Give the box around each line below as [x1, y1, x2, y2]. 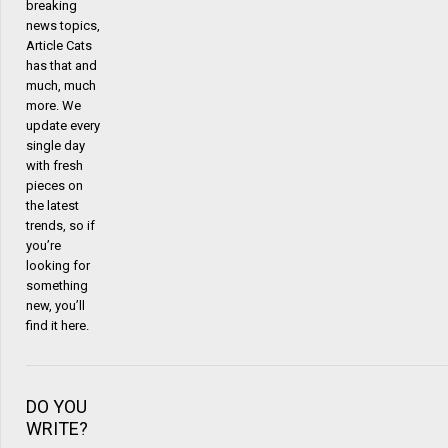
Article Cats [26, 37, 92, 53]
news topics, [26, 17, 100, 33]
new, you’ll [26, 297, 85, 313]
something [26, 277, 88, 293]
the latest [26, 197, 79, 213]
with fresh [26, 157, 83, 173]
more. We [26, 97, 81, 113]
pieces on [26, 177, 83, 193]
